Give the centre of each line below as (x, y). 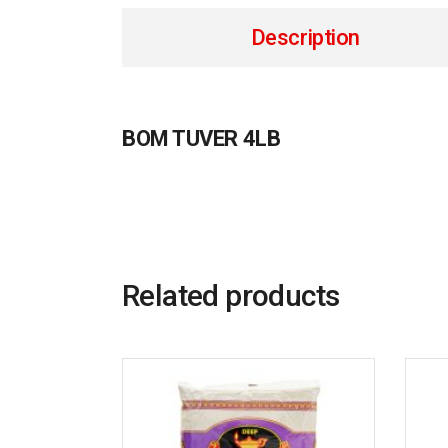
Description (305, 37)
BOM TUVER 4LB (201, 138)
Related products (231, 295)
